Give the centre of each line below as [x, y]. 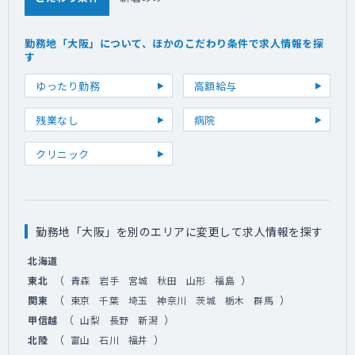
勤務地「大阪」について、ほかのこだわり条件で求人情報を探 [174, 43]
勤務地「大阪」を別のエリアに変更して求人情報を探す [179, 231]
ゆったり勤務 [68, 86]
